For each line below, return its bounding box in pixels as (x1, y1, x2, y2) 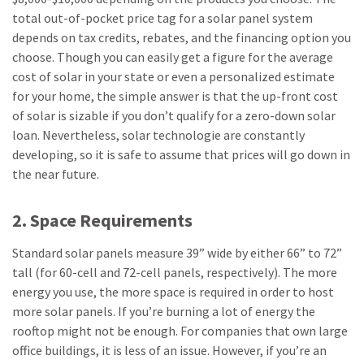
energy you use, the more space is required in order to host (12, 283, 334, 300)
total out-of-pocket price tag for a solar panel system (12, 9, 313, 26)
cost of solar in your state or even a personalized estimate (12, 67, 335, 84)
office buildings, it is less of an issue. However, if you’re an (12, 341, 327, 358)
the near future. (12, 165, 99, 182)
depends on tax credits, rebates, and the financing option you (12, 28, 351, 45)
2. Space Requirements (12, 208, 193, 232)
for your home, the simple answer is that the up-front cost (12, 87, 338, 104)
